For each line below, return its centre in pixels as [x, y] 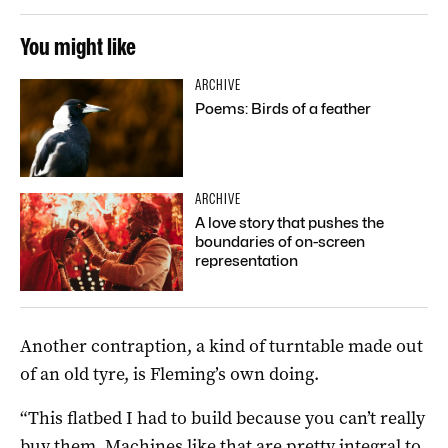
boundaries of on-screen [280, 241]
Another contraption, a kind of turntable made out [221, 345]
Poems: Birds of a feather [283, 108]
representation [247, 260]
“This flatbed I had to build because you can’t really [222, 417]
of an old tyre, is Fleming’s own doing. [169, 373]
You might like [78, 46]
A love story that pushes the [290, 222]
